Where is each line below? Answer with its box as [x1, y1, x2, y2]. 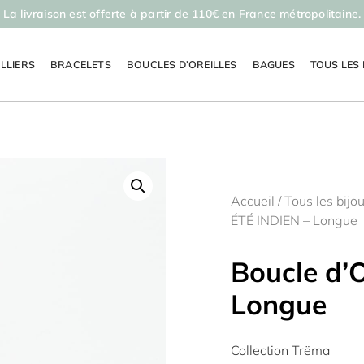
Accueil [231, 193, 275, 209]
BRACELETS [50, 58, 111, 71]
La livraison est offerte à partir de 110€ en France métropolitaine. [2, 6, 362, 21]
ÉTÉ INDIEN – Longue [231, 212, 357, 228]
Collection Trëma [231, 342, 330, 358]
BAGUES [252, 58, 295, 71]
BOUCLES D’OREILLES [126, 58, 237, 71]
